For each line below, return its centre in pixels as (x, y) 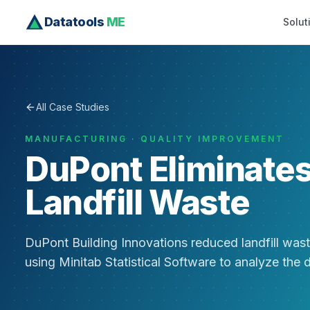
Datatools (74, 22)
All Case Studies (73, 107)
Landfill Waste (137, 202)
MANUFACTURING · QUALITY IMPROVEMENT (155, 139)
